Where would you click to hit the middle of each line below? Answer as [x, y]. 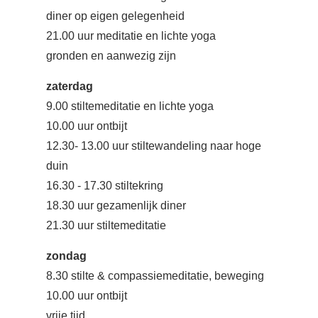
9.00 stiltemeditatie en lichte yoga [130, 106]
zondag [66, 256]
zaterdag [70, 86]
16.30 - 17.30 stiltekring [105, 186]
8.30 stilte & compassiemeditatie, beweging [155, 276]
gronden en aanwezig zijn [111, 56]
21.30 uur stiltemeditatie [108, 225]
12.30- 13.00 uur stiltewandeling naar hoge [154, 146]
